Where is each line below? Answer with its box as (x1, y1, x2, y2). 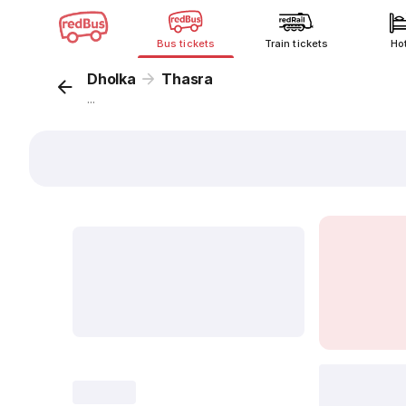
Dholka (87, 70, 136, 88)
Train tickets (265, 37, 328, 50)
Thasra (161, 70, 214, 88)
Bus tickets (157, 37, 215, 50)
